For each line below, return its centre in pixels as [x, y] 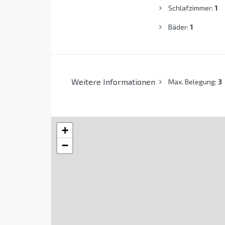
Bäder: [179, 27]
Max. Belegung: [193, 82]
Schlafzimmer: [191, 8]
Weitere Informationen [113, 82]
